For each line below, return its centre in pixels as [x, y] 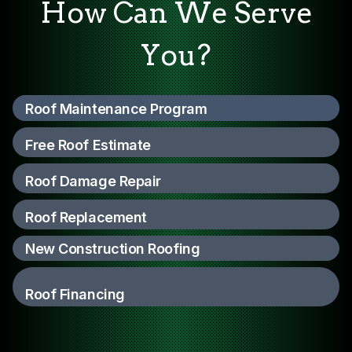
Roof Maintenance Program [116, 108]
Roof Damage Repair [93, 181]
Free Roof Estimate [88, 145]
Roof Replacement [86, 217]
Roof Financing [75, 295]
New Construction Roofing [113, 249]
